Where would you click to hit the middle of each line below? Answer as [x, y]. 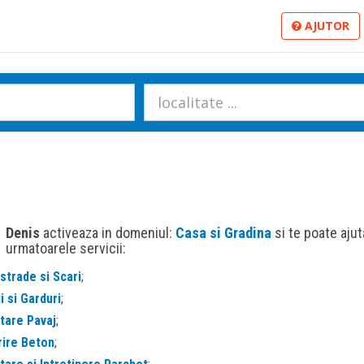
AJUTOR [325, 26]
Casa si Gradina [225, 233]
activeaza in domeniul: [107, 233]
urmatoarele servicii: [65, 248]
